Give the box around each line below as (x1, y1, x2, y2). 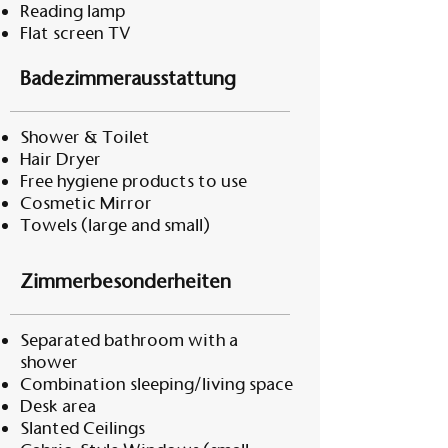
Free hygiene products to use (20, 170, 247, 192)
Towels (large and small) (20, 214, 210, 236)
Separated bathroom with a (20, 329, 238, 351)
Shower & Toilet (20, 126, 150, 148)
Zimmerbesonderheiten (20, 269, 231, 293)
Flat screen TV (20, 22, 131, 44)
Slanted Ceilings (20, 417, 145, 439)
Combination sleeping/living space (20, 373, 293, 395)
